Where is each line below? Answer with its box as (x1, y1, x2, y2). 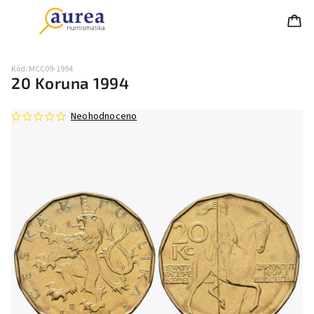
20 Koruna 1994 (11, 74, 129, 93)
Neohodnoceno (71, 109, 137, 123)
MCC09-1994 (29, 63, 73, 75)
